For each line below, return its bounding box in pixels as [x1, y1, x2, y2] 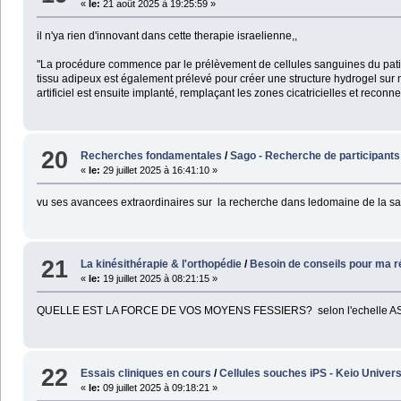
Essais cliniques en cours [81, 366, 212, 380]
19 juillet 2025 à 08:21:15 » [100, 273, 218, 285]
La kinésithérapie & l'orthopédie [81, 258, 243, 271]
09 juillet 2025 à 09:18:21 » [100, 381, 218, 393]
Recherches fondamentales [81, 149, 223, 162]
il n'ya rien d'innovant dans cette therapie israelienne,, [36, 30, 297, 43]
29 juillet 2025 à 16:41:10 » [100, 164, 218, 175]
